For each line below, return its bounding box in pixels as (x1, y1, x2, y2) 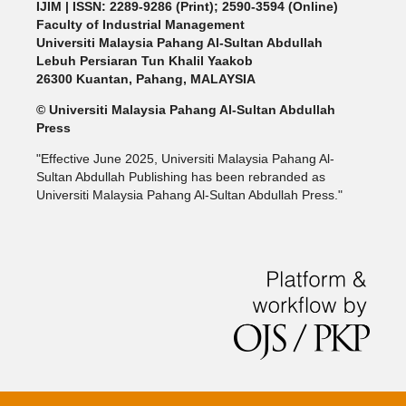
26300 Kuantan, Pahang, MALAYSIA (35, 72, 256, 87)
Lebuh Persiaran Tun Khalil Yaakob (35, 53, 253, 69)
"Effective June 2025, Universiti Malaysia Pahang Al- (35, 151, 334, 167)
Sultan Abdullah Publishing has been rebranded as (35, 169, 325, 185)
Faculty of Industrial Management (35, 17, 245, 33)
